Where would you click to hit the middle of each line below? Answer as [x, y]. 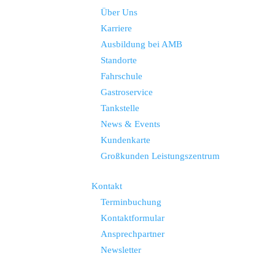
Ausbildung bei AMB [142, 45]
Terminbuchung [131, 202]
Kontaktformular [133, 218]
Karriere [117, 29]
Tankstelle [120, 108]
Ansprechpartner [133, 234]
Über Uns [119, 13]
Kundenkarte [126, 140]
